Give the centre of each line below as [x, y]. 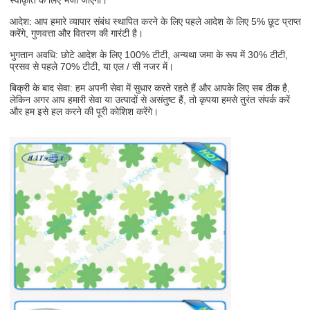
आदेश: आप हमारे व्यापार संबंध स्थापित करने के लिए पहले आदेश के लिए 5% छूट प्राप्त [155, 21]
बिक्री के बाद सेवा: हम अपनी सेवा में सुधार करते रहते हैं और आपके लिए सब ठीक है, [150, 88]
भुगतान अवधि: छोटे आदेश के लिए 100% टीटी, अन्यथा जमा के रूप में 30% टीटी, [149, 54]
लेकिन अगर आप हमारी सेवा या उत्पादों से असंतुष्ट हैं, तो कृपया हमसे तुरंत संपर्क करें [150, 99]
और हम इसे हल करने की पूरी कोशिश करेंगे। [84, 111]
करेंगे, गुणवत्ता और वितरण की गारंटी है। [76, 33]
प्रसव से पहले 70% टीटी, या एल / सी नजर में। [92, 66]
